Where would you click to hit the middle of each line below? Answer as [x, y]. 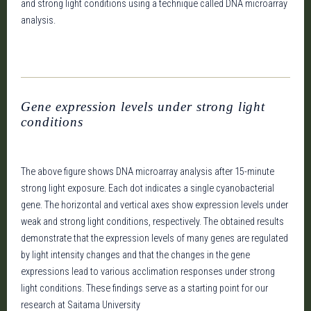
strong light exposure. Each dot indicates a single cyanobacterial [148, 188]
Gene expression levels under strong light [143, 107]
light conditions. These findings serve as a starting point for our [144, 288]
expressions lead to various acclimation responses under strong [148, 272]
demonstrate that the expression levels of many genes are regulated [154, 238]
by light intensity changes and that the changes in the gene [135, 255]
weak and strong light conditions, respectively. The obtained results [152, 222]
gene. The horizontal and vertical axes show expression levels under [154, 205]
